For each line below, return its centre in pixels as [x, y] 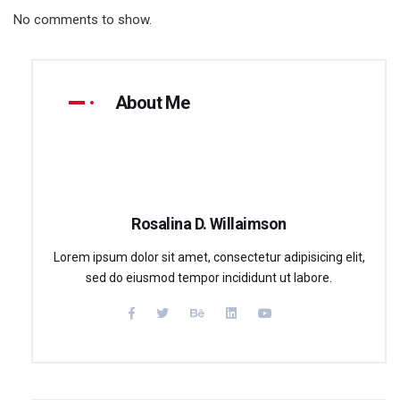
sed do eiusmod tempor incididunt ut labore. [209, 277]
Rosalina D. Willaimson [209, 223]
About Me [153, 102]
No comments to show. [83, 19]
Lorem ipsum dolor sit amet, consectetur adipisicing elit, [209, 257]
